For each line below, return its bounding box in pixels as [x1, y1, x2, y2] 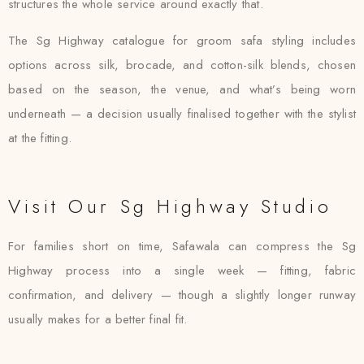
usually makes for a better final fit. [8, 310, 188, 328]
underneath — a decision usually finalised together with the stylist [8, 105, 356, 123]
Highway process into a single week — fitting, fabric [8, 262, 356, 279]
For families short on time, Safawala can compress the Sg [8, 237, 356, 255]
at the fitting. [8, 129, 71, 147]
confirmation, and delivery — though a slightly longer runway [8, 286, 356, 304]
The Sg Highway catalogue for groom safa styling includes [8, 32, 356, 50]
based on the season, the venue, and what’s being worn [8, 80, 356, 98]
